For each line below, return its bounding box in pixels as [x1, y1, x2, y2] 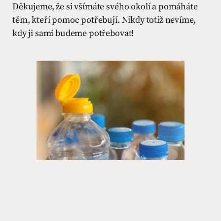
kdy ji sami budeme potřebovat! [12, 28, 134, 39]
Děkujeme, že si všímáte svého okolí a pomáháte [12, 1, 198, 12]
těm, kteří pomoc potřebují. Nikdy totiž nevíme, [12, 14, 196, 26]
